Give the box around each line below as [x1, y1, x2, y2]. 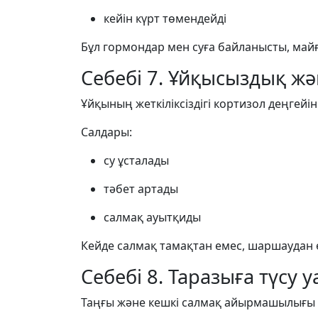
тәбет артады [104, 181, 178, 197]
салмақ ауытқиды [104, 209, 201, 225]
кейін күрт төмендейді [104, 11, 226, 26]
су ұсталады [104, 153, 169, 168]
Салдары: [81, 124, 132, 140]
